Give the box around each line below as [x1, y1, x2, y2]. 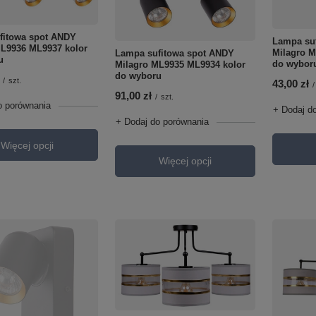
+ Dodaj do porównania [115, 116, 209, 127]
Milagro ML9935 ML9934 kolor [114, 59, 245, 70]
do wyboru [114, 70, 162, 81]
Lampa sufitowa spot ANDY [114, 47, 234, 59]
